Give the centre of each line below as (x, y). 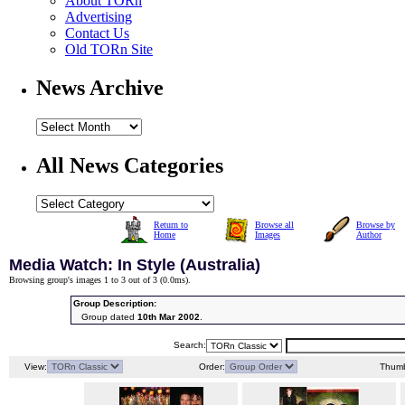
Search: (190, 345)
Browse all (274, 225)
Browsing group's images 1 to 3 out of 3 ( (86, 280)
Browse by (376, 225)
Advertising (99, 16)
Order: (211, 367)
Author (369, 235)
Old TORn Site (109, 49)
